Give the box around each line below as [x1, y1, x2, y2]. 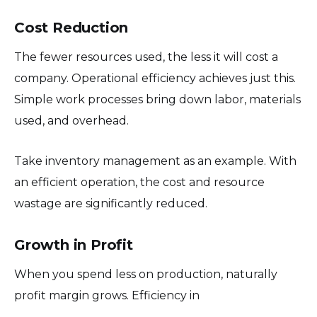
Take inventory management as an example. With [14, 154, 296, 168]
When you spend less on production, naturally [14, 267, 277, 281]
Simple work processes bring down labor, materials [14, 92, 301, 106]
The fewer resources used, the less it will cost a [14, 50, 278, 64]
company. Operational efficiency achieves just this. [14, 71, 296, 85]
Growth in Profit [14, 236, 133, 253]
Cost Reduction [14, 18, 129, 36]
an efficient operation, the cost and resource [14, 175, 265, 189]
